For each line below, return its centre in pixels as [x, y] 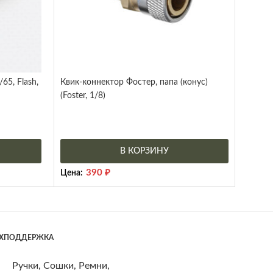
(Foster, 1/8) [83, 95]
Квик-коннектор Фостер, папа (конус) [134, 82]
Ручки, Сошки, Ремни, [61, 265]
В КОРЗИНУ [144, 151]
